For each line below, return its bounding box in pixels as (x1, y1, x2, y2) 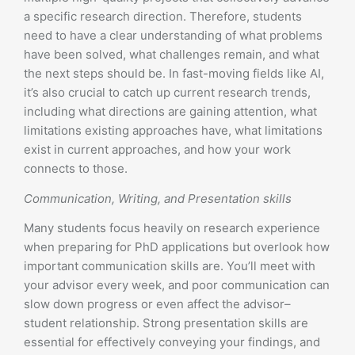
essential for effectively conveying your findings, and (24, 334, 320, 349)
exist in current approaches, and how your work (24, 142, 291, 157)
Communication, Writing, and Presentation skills (24, 190, 292, 206)
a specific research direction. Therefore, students (24, 9, 302, 24)
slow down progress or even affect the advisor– (24, 296, 291, 311)
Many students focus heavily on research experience (24, 220, 320, 235)
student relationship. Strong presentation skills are (24, 315, 308, 330)
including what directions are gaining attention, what (24, 104, 317, 119)
